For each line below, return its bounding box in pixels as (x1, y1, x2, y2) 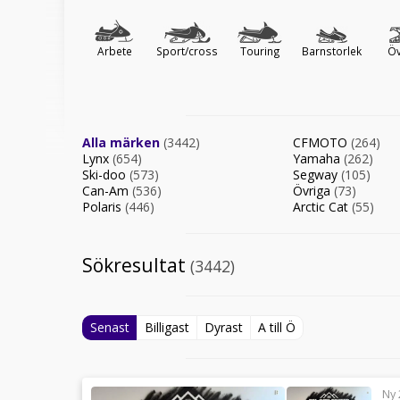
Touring (239, 44, 280, 58)
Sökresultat (82, 253, 190, 278)
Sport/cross (156, 44, 218, 58)
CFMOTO (293, 134, 351, 151)
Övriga (293, 182, 334, 199)
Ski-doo (82, 166, 129, 183)
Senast (90, 319, 129, 336)
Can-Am (82, 182, 132, 199)
